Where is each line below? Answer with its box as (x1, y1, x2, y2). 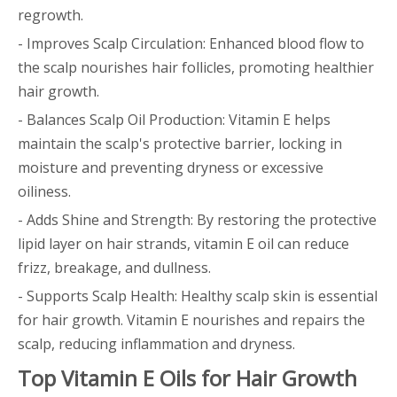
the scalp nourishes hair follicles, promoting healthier (18, 58, 374, 77)
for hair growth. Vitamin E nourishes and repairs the (18, 310, 365, 330)
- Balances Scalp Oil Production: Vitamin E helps (18, 110, 331, 129)
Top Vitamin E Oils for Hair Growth (18, 363, 357, 393)
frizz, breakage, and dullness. (18, 258, 211, 277)
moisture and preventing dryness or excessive (18, 158, 323, 177)
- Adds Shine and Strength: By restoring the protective (18, 210, 377, 230)
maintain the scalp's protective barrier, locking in (18, 134, 342, 153)
